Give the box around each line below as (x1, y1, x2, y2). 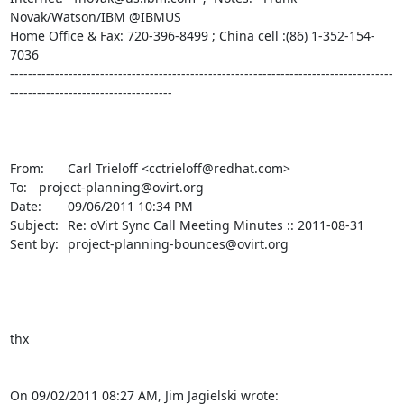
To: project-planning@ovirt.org (9, 178, 27, 196)
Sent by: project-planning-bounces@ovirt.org (9, 234, 59, 252)
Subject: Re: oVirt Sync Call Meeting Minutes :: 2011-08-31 (9, 216, 59, 234)
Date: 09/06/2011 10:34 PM (9, 197, 41, 215)
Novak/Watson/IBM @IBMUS (9, 7, 181, 25)
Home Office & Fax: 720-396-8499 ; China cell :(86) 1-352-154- (9, 26, 375, 44)
